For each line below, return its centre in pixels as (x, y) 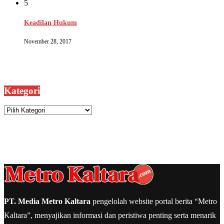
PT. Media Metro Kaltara (47, 201)
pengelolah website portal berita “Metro (154, 201)
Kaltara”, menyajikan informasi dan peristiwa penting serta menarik (110, 215)
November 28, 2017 (48, 41)
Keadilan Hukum (50, 23)
